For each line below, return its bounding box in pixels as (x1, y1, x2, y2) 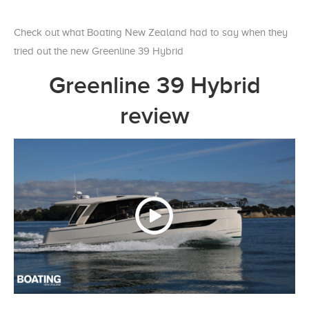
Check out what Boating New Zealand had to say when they (14, 26, 288, 38)
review (119, 101, 190, 130)
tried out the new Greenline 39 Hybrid (14, 45, 183, 57)
